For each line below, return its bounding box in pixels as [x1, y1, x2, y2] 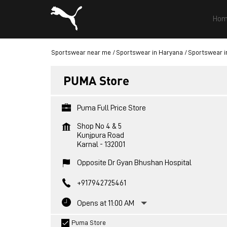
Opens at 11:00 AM [77, 199, 134, 207]
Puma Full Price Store [77, 104, 146, 112]
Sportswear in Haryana [116, 49, 183, 56]
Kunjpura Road [77, 131, 124, 139]
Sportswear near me [51, 49, 111, 56]
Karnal [77, 140, 98, 148]
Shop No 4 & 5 [77, 122, 122, 130]
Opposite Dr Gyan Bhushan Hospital [77, 159, 192, 167]
